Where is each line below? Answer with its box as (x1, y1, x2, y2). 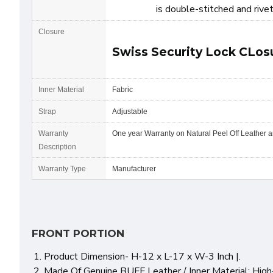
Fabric (112, 85, 133, 94)
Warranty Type (38, 165, 86, 173)
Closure (38, 27, 65, 36)
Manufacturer (112, 165, 176, 173)
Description (38, 143, 76, 151)
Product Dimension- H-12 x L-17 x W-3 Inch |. (44, 250, 241, 263)
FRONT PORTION (32, 227, 124, 239)
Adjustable (112, 107, 147, 116)
